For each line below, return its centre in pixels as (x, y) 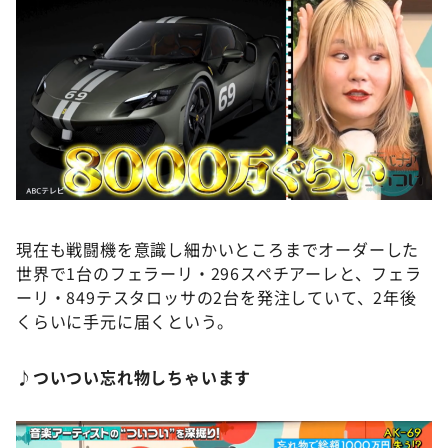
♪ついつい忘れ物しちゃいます (134, 377)
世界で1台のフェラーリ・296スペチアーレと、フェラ (219, 273)
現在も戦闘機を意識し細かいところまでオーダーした (218, 249)
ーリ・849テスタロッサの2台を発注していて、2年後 (216, 297)
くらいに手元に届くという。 (125, 321)
